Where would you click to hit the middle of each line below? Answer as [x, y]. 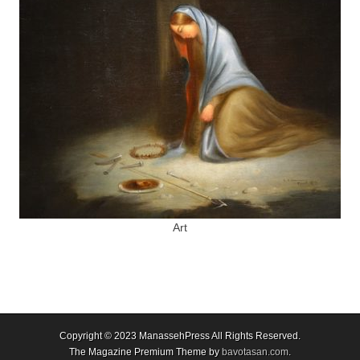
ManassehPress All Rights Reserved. [220, 336]
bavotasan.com [255, 352]
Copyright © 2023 [99, 336]
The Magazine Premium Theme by [145, 352]
